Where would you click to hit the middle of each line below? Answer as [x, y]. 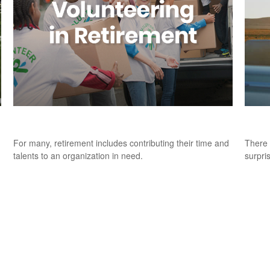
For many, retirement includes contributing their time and [121, 143]
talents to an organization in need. [78, 156]
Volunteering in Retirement [83, 119]
